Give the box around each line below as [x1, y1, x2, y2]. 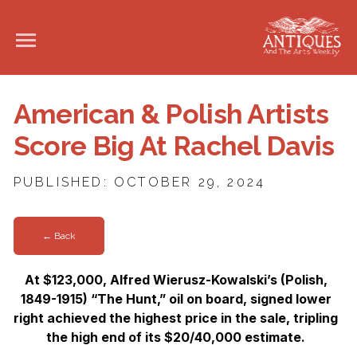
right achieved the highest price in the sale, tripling [14, 309, 339, 326]
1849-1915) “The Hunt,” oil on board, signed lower [20, 290, 331, 307]
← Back [41, 230, 76, 242]
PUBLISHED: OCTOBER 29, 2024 [13, 175, 266, 190]
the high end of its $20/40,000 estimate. [46, 328, 306, 345]
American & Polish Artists [13, 98, 329, 130]
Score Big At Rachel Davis [13, 130, 335, 162]
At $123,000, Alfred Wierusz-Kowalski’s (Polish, [24, 271, 328, 288]
